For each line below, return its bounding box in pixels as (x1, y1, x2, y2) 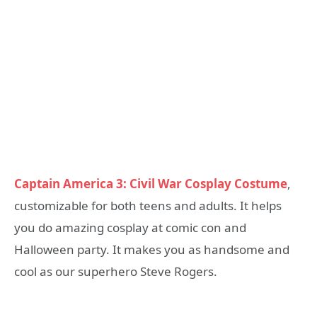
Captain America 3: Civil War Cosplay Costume (14, 175, 287, 192)
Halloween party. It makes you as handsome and (14, 241, 289, 258)
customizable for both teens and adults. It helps (14, 197, 282, 214)
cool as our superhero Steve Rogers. (14, 263, 217, 279)
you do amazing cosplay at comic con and (14, 219, 246, 236)
